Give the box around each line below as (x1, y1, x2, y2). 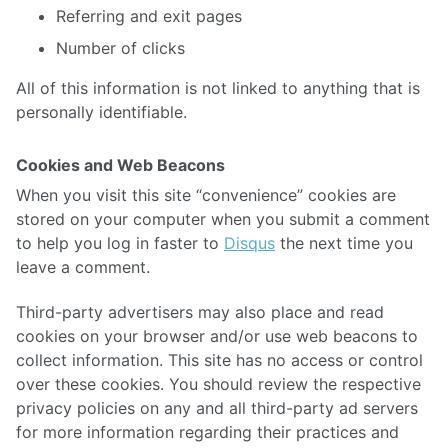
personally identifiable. (16, 102, 187, 123)
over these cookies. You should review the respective (16, 374, 421, 395)
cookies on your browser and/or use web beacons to (16, 326, 418, 347)
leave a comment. (16, 257, 150, 278)
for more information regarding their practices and (16, 422, 399, 443)
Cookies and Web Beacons (16, 155, 225, 176)
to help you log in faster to (16, 233, 224, 254)
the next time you (275, 233, 413, 254)
